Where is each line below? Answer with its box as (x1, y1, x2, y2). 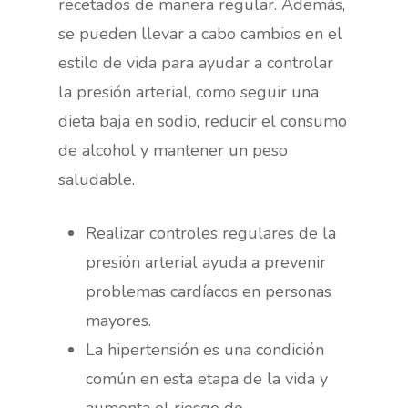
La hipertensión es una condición (86, 338, 325, 361)
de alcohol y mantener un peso (58, 138, 289, 161)
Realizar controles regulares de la (86, 221, 337, 244)
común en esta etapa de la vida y (86, 367, 329, 390)
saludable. (58, 168, 136, 190)
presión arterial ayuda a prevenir (86, 250, 327, 273)
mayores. (86, 309, 152, 331)
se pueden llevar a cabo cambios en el (58, 22, 343, 45)
